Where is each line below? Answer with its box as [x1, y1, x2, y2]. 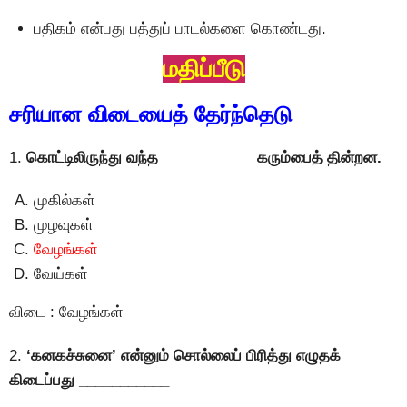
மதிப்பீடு [162, 55, 245, 83]
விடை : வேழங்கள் [9, 303, 124, 322]
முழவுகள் [34, 216, 94, 234]
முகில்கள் [34, 192, 95, 210]
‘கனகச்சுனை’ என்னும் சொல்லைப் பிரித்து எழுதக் [26, 346, 341, 364]
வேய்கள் [34, 265, 88, 283]
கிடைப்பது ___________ [9, 371, 169, 389]
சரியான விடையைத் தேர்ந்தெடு [9, 101, 292, 126]
